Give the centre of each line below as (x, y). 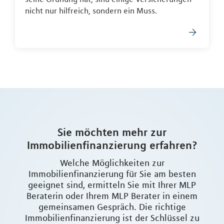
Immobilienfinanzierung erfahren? (112, 145)
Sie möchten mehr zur (112, 132)
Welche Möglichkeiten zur (112, 163)
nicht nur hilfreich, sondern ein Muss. (91, 11)
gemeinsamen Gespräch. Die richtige (112, 207)
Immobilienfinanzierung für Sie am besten (112, 174)
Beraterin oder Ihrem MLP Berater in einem (112, 196)
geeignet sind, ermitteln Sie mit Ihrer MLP (112, 185)
